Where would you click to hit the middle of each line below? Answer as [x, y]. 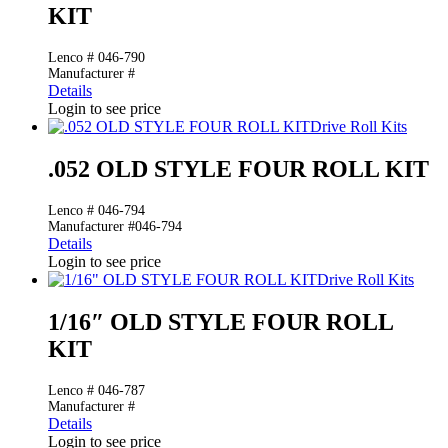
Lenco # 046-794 [96, 210]
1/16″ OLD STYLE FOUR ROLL [220, 321]
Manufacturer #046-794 [115, 226]
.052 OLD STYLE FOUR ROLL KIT [238, 168]
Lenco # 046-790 [96, 58]
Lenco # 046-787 [96, 390]
